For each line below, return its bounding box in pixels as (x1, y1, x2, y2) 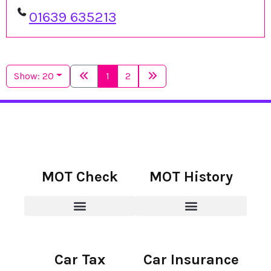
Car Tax (54, 250, 105, 268)
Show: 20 (14, 70, 54, 82)
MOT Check (42, 168, 118, 185)
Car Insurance (143, 250, 239, 268)
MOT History (149, 168, 233, 185)
